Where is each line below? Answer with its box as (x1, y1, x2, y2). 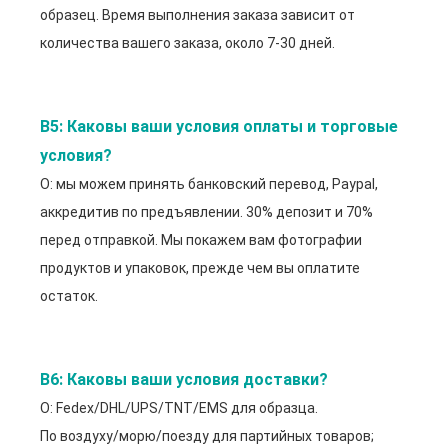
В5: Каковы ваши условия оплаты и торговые (40, 117, 398, 137)
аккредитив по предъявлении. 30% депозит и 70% (40, 204, 373, 221)
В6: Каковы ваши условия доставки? (40, 370, 328, 390)
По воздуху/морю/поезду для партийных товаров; (40, 428, 374, 445)
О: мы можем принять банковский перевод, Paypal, (40, 176, 378, 193)
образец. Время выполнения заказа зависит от (40, 7, 355, 24)
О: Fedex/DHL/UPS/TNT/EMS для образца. (40, 400, 318, 417)
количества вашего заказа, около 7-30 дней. (40, 35, 335, 52)
